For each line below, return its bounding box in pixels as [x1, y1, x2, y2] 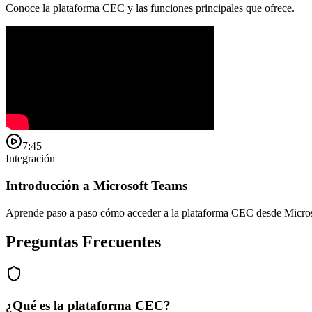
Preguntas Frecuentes [6, 233, 161, 251]
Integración [6, 153, 55, 165]
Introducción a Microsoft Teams [6, 178, 187, 193]
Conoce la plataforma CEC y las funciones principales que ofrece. [6, 2, 295, 15]
